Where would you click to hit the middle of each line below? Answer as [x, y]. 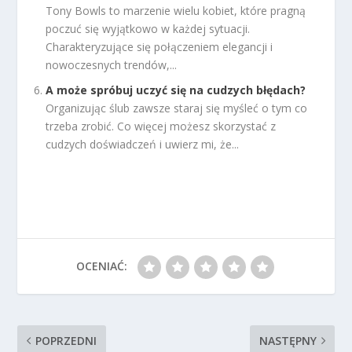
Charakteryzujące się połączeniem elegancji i [159, 46]
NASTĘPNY [288, 341]
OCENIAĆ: [101, 266]
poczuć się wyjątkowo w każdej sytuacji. [148, 28]
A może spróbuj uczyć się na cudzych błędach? [176, 90]
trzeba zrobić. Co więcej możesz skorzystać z [161, 126]
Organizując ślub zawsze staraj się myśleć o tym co [177, 108]
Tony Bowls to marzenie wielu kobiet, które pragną [176, 10]
